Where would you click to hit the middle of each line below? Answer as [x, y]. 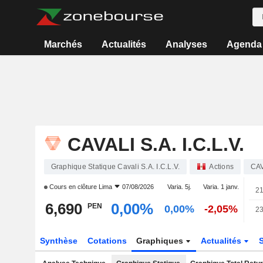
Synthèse [58, 241]
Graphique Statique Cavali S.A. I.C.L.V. [115, 167]
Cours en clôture [73, 187]
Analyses [186, 44]
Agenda [244, 44]
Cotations [107, 241]
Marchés [63, 44]
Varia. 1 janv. [221, 187]
